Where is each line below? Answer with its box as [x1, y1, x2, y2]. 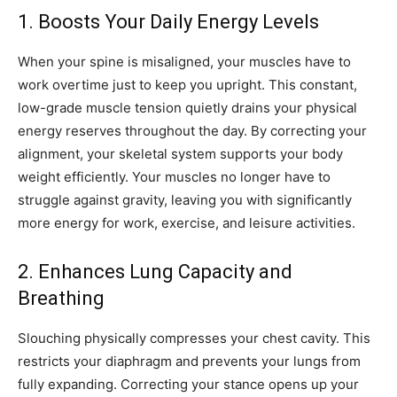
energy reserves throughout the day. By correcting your [18, 122, 367, 140]
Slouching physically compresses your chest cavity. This [18, 330, 370, 347]
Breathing [18, 287, 105, 310]
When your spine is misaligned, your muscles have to [18, 53, 351, 71]
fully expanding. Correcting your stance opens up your [18, 376, 359, 393]
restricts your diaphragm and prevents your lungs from [18, 353, 361, 370]
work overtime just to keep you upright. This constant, [18, 76, 357, 94]
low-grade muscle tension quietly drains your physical [18, 99, 357, 117]
